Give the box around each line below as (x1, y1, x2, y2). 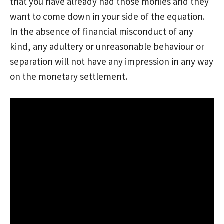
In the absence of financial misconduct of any (10, 25, 193, 37)
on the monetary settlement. (10, 70, 127, 82)
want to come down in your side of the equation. (10, 10, 205, 22)
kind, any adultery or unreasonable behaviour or (10, 40, 204, 52)
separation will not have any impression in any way (10, 55, 213, 67)
